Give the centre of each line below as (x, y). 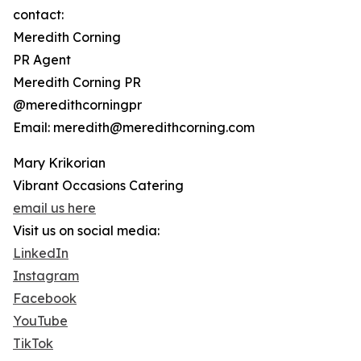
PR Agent (42, 60)
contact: (38, 15)
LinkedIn (41, 253)
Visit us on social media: (86, 231)
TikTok (33, 344)
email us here (54, 208)
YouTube (40, 321)
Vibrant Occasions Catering (98, 186)
